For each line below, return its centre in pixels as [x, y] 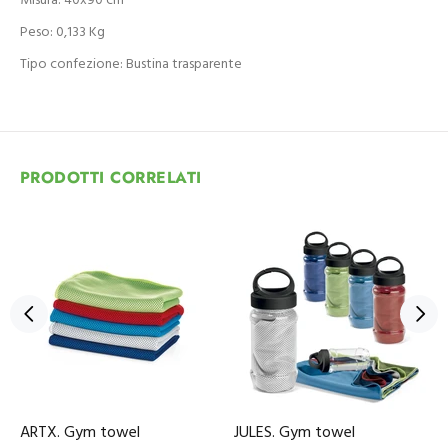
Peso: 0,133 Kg [62, 32]
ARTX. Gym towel [80, 433]
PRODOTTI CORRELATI [111, 177]
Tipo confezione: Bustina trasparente [131, 64]
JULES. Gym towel [294, 433]
